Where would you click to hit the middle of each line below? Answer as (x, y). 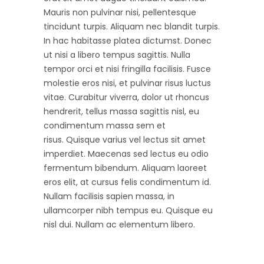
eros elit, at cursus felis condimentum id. (127, 182)
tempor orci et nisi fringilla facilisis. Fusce (127, 69)
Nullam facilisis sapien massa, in (109, 196)
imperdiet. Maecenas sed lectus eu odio (126, 154)
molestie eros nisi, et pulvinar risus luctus (127, 83)
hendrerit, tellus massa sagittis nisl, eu (121, 111)
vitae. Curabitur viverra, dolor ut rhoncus (126, 97)
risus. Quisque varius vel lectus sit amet (125, 140)
